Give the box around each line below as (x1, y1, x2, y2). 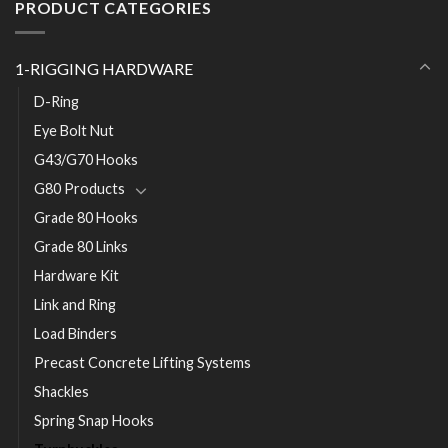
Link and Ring (34, 295, 116, 313)
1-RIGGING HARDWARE (15, 58, 193, 78)
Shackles (34, 382, 89, 400)
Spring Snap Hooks (34, 411, 154, 429)
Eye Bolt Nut (34, 121, 114, 139)
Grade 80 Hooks (34, 208, 138, 226)
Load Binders (34, 324, 117, 342)
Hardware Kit (34, 266, 119, 284)
